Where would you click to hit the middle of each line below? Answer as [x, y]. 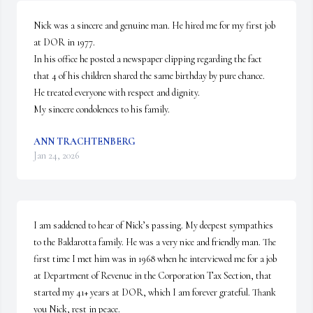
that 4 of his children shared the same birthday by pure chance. [149, 76]
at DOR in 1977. [64, 42]
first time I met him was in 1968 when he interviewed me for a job [155, 259]
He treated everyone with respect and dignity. [117, 93]
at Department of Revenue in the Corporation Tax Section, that [153, 276]
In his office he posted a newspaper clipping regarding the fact [148, 59]
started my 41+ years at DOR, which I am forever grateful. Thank [155, 292]
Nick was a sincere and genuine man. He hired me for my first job [154, 26]
